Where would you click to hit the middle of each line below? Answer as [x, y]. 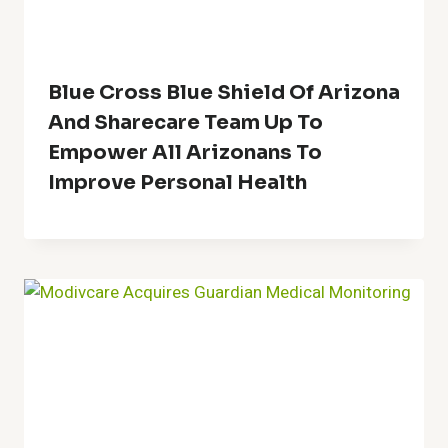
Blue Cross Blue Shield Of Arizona [224, 92]
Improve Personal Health [177, 182]
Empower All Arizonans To [185, 152]
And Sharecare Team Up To [185, 122]
